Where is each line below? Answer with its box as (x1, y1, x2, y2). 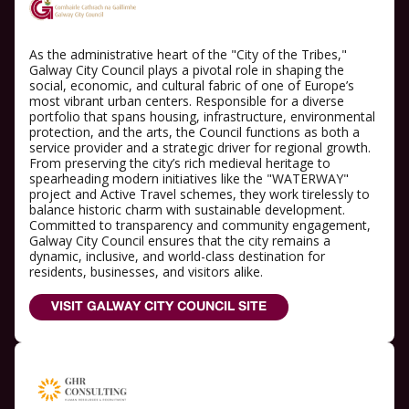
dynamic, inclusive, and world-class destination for (29, 247, 325, 266)
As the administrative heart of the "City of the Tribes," (29, 46, 347, 64)
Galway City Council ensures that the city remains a (29, 232, 330, 250)
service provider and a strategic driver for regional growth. (29, 139, 371, 157)
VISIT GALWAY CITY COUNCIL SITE (51, 301, 267, 314)
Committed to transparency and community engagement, (29, 216, 371, 235)
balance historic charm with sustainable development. (29, 201, 345, 219)
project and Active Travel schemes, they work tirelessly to (29, 185, 370, 204)
